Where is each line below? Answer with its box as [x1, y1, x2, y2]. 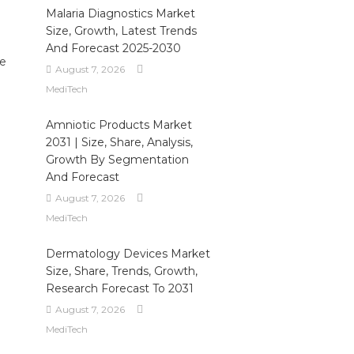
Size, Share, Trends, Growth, [45, 264, 198, 278]
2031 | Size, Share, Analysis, [45, 135, 193, 149]
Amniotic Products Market [45, 118, 192, 132]
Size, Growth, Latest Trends [45, 24, 197, 38]
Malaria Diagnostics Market [45, 6, 195, 21]
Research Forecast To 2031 [45, 281, 194, 296]
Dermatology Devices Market [45, 247, 210, 261]
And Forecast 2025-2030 [45, 41, 181, 55]
